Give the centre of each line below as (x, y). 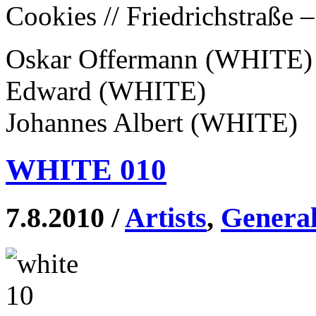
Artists (166, 217)
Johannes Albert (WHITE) (152, 123)
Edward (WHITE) (106, 91)
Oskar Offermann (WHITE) (159, 59)
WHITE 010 (86, 169)
